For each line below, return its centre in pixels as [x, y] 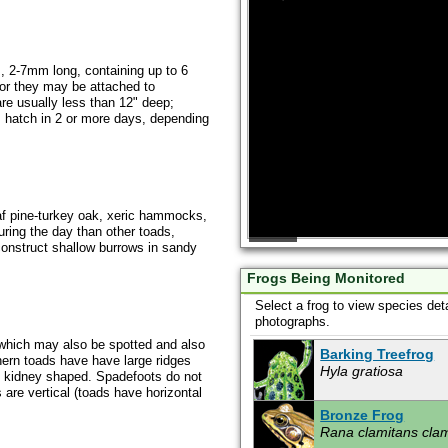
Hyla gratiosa [362, 371]
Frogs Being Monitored [325, 279]
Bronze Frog [362, 415]
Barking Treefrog [377, 354]
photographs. [292, 321]
